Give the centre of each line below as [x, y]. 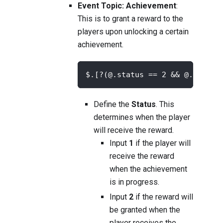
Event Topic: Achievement [127, 6]
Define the [112, 105]
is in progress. [134, 182]
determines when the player [142, 117]
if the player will [162, 143]
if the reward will [163, 197]
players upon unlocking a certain [133, 32]
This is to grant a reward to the [130, 19]
